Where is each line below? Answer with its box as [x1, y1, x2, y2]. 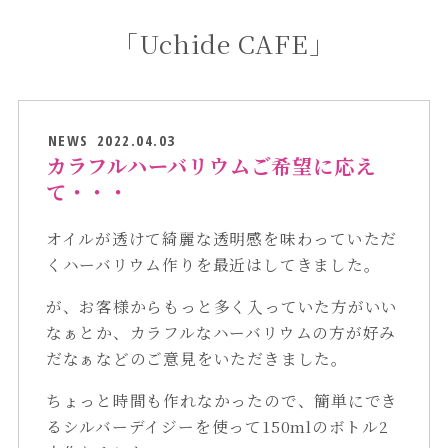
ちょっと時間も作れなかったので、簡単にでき [45, 388, 399, 411]
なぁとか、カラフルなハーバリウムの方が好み [45, 321, 397, 343]
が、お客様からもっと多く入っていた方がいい [45, 295, 399, 317]
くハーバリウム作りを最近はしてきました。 [45, 253, 381, 276]
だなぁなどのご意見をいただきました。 [45, 347, 348, 369]
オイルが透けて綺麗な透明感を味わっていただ [45, 227, 398, 250]
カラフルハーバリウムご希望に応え [45, 151, 376, 181]
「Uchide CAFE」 [113, 25, 335, 62]
